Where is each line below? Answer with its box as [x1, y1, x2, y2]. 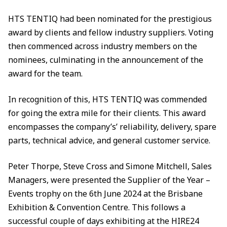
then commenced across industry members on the [8, 41, 197, 52]
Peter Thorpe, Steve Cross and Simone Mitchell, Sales [8, 161, 212, 172]
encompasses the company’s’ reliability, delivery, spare [8, 121, 216, 132]
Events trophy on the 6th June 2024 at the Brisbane [8, 188, 203, 199]
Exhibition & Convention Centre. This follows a [8, 202, 185, 213]
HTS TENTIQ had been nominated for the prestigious [8, 13, 212, 24]
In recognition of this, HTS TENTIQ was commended [8, 94, 207, 105]
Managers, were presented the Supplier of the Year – [8, 174, 210, 185]
